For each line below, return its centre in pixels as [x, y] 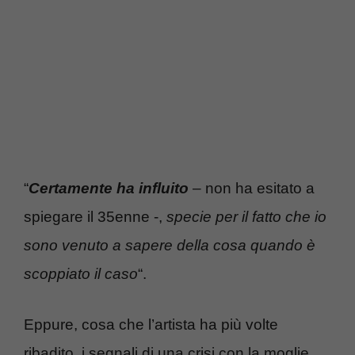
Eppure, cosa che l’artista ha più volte [151, 325]
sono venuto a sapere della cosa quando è [170, 245]
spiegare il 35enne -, [93, 216]
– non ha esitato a [252, 188]
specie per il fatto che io [244, 216]
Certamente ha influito [109, 188]
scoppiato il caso [81, 273]
